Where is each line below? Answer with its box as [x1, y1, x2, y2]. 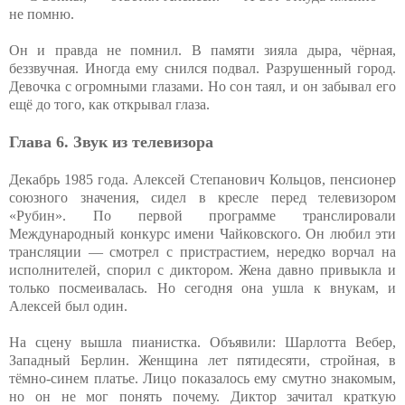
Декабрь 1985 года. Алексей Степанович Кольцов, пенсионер [9, 171, 396, 187]
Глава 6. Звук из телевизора [9, 132, 213, 151]
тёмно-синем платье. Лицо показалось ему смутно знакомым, [9, 370, 396, 386]
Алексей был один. [9, 297, 127, 314]
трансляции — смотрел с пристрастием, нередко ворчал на [9, 243, 396, 259]
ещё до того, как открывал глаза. [9, 96, 210, 112]
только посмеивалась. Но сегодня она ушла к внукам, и [9, 279, 396, 296]
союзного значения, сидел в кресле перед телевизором [9, 189, 396, 205]
